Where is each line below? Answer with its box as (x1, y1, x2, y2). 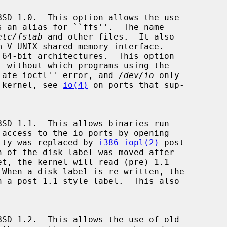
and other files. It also (43, 31, 174, 42)
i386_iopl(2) (98, 137, 159, 147)
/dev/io (119, 70, 154, 80)
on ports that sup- (88, 80, 184, 90)
